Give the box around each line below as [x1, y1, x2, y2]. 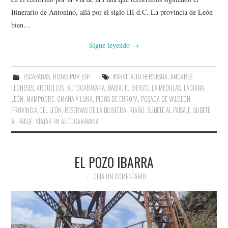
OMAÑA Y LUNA [57, 94, 93, 104]
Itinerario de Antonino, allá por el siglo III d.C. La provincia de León [11, 7, 213, 17]
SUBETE [193, 105, 211, 115]
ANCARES [170, 71, 192, 81]
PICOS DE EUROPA [96, 94, 138, 104]
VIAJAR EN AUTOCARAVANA [36, 116, 99, 126]
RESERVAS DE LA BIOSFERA [65, 105, 127, 115]
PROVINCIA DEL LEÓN [11, 105, 62, 115]
